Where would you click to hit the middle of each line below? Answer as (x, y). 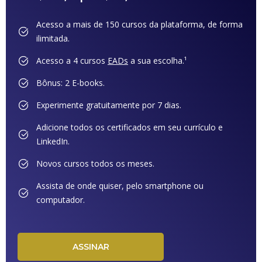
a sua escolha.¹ (158, 61)
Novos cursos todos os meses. (95, 163)
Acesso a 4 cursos (72, 61)
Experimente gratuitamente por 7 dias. (109, 105)
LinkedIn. (53, 141)
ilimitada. (53, 38)
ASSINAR (91, 247)
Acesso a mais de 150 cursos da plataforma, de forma (139, 24)
